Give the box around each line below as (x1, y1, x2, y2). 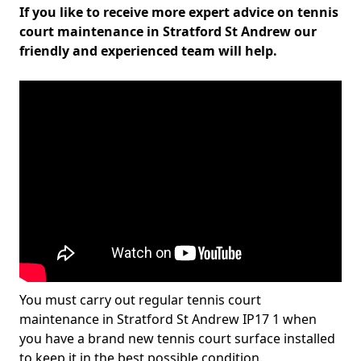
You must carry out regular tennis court (19, 291, 261, 309)
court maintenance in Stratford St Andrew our (19, 23, 317, 40)
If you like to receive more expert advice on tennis (19, 3, 338, 21)
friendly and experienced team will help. (19, 42, 277, 60)
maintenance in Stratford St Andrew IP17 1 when (19, 310, 317, 328)
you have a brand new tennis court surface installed (19, 330, 335, 347)
